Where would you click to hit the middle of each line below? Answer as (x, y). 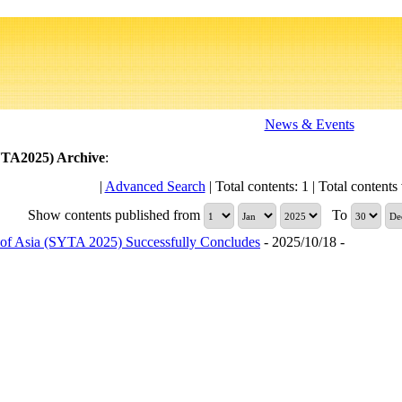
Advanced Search (155, 186)
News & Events (309, 124)
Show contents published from (116, 214)
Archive (79, 157)
